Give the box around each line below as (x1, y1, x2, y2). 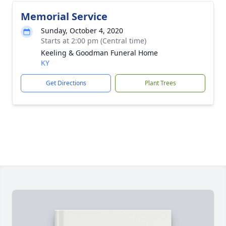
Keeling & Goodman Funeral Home (41, 48, 158, 58)
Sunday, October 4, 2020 (41, 26, 123, 35)
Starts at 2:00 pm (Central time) (41, 36, 146, 45)
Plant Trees (144, 79, 176, 87)
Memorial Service (21, 10, 107, 23)
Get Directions (45, 79, 86, 87)
